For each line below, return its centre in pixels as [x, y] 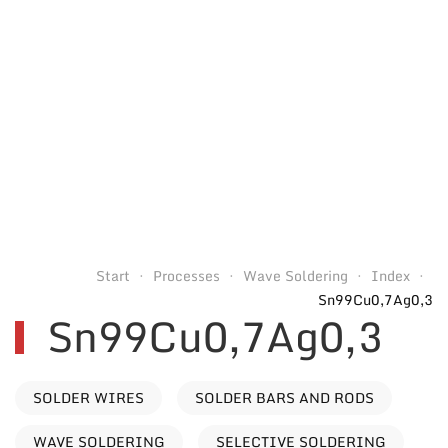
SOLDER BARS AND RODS [284, 397]
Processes [186, 275]
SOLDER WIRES [88, 397]
